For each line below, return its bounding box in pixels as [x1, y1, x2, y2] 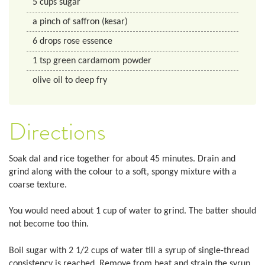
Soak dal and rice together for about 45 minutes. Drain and [9, 154, 235, 164]
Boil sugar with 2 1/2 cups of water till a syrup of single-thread [9, 245, 249, 256]
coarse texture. [9, 180, 67, 190]
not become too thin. [9, 219, 89, 230]
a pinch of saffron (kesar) [33, 17, 128, 27]
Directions [9, 117, 106, 147]
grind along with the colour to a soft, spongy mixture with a [9, 167, 237, 177]
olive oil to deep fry [33, 76, 107, 86]
